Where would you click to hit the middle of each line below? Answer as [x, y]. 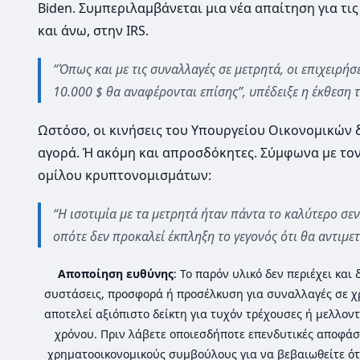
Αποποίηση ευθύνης [115, 273]
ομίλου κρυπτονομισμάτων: [125, 175]
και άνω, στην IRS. [93, 30]
